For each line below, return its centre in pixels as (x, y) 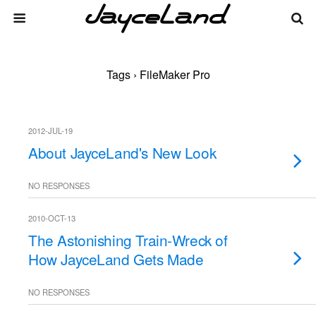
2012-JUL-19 (50, 130)
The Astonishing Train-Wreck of (128, 240)
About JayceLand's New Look (122, 152)
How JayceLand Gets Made (116, 259)
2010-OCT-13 (52, 218)
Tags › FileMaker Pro (158, 74)
